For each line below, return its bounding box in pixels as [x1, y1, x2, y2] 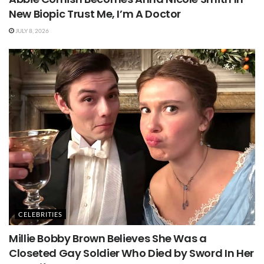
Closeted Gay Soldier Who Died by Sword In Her [9, 245, 254, 260]
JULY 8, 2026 [14, 27, 49, 35]
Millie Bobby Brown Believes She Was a [9, 230, 207, 246]
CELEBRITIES [18, 210, 62, 218]
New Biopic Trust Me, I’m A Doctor [9, 6, 181, 22]
